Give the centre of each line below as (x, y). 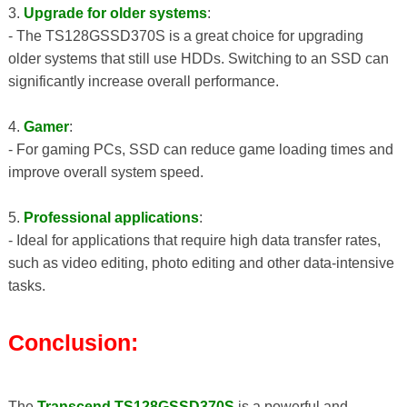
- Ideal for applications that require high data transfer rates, (194, 241)
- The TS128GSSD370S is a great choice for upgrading (185, 36)
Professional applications (111, 218)
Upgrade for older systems (115, 14)
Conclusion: (73, 342)
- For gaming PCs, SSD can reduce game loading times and (200, 150)
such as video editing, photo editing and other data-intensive (201, 263)
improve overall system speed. (105, 173)
